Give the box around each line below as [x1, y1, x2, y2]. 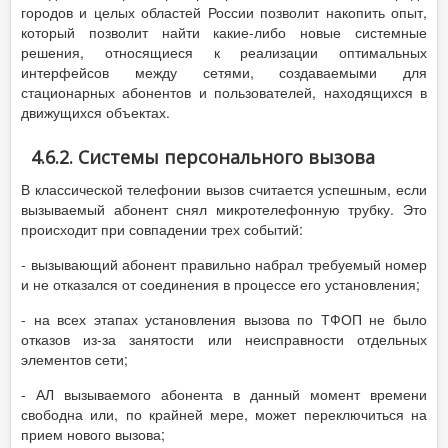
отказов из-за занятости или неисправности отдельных [21, 328, 427, 349]
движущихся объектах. [21, 101, 170, 122]
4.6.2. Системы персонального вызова [31, 144, 375, 169]
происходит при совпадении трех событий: [21, 218, 303, 239]
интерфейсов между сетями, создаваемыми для [21, 61, 427, 82]
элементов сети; [21, 348, 128, 369]
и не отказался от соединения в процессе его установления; [21, 273, 420, 294]
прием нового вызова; [21, 423, 165, 444]
